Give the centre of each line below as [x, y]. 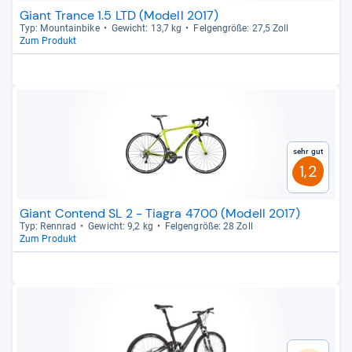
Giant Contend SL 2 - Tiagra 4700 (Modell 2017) [160, 213]
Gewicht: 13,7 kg [147, 28]
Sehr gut [310, 152]
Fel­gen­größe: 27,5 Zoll [241, 28]
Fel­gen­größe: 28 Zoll [209, 226]
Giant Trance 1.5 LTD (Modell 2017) [119, 15]
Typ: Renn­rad [48, 226]
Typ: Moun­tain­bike [60, 28]
